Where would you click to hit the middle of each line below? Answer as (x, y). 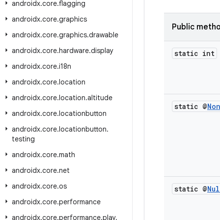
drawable (104, 35)
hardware (74, 51)
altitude (100, 98)
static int (194, 53)
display (102, 51)
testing (23, 139)
